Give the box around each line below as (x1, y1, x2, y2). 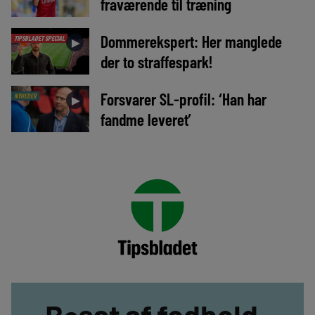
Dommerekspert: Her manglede (100, 30, 282, 51)
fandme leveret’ (100, 109, 191, 130)
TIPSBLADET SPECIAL (13, 33, 65, 42)
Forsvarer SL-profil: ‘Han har (100, 89, 266, 110)
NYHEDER (13, 91, 37, 100)
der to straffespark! (100, 51, 212, 72)
